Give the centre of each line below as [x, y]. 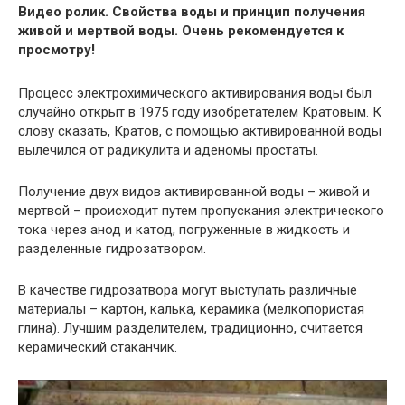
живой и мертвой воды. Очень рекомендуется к [181, 31]
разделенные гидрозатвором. [112, 249]
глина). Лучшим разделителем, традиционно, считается [190, 328]
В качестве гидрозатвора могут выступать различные [188, 290]
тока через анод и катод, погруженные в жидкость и [184, 230]
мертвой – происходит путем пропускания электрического [201, 211]
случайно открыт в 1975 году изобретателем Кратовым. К [200, 112]
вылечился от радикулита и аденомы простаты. [168, 150]
